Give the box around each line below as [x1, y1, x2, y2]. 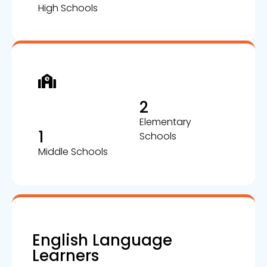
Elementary [139, 115, 191, 129]
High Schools [38, 1, 98, 15]
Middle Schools [38, 145, 108, 159]
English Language [32, 229, 172, 251]
